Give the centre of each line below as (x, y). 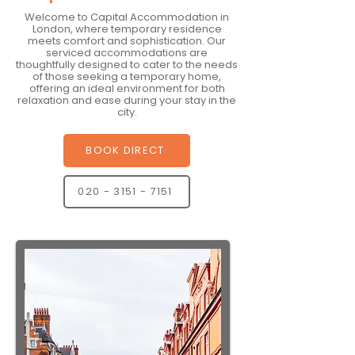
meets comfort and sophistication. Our (127, 41)
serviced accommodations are (127, 53)
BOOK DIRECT (125, 150)
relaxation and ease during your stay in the (127, 100)
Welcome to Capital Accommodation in (127, 17)
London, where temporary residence (127, 29)
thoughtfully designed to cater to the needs (127, 65)
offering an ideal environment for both (127, 88)
